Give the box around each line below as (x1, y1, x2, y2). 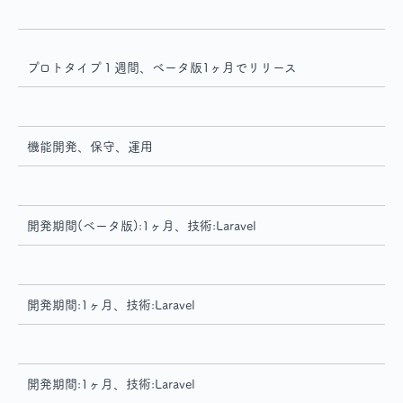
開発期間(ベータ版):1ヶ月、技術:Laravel (27, 219, 256, 233)
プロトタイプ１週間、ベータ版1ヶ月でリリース (27, 61, 297, 75)
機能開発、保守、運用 (27, 140, 153, 154)
